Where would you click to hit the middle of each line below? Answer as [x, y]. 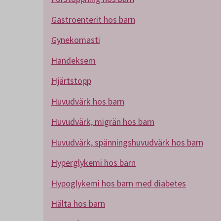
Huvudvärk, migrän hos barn [103, 122]
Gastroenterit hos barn [93, 19]
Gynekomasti [76, 40]
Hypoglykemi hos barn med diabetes [119, 183]
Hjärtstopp [71, 81]
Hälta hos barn [78, 203]
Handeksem [74, 60]
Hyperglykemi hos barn [93, 163]
